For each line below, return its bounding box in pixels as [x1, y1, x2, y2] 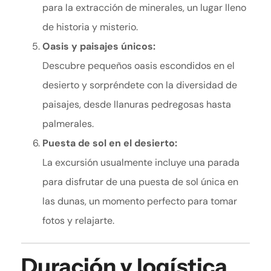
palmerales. [42, 117, 94, 131]
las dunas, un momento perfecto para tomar [42, 195, 237, 208]
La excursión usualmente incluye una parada [42, 156, 240, 169]
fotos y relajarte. [42, 214, 114, 227]
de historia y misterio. [42, 21, 138, 34]
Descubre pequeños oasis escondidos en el [42, 59, 235, 73]
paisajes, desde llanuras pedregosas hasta [42, 98, 231, 111]
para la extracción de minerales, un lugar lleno [42, 1, 246, 15]
